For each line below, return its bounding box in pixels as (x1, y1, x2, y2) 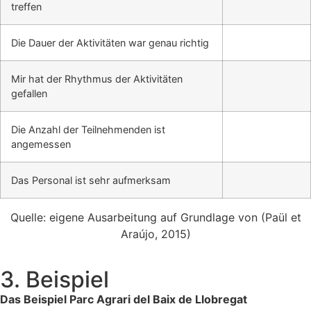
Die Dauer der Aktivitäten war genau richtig (11, 36, 209, 49)
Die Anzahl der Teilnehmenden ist (11, 123, 165, 135)
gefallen (11, 87, 47, 99)
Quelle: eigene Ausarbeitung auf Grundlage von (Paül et (10, 210, 301, 224)
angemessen (11, 137, 71, 150)
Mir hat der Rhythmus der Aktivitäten (11, 72, 183, 85)
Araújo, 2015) (120, 226, 191, 241)
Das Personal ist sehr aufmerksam (11, 174, 171, 186)
